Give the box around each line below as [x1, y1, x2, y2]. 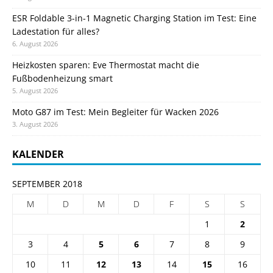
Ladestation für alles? [12, 25, 99, 37]
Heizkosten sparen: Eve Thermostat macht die [12, 58, 199, 71]
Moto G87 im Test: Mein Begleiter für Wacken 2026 [12, 105, 219, 118]
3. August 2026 [12, 119, 58, 129]
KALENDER [12, 147, 64, 161]
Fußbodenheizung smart [12, 72, 113, 84]
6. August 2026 [12, 38, 58, 48]
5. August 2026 [12, 85, 58, 95]
